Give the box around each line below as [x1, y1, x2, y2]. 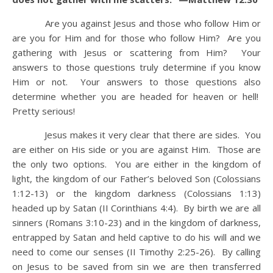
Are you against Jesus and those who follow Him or [44, 17, 261, 29]
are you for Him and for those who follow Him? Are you [12, 32, 261, 44]
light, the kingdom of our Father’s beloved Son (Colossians [12, 172, 261, 185]
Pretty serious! [12, 105, 75, 117]
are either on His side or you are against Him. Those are [12, 143, 261, 155]
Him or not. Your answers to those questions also [12, 76, 261, 88]
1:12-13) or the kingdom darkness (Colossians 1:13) [12, 187, 261, 199]
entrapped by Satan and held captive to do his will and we [12, 231, 261, 243]
